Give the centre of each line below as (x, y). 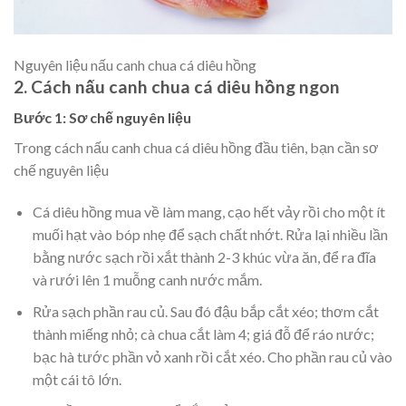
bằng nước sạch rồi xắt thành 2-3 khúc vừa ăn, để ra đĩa (204, 257)
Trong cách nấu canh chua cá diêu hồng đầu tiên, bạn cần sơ (196, 148)
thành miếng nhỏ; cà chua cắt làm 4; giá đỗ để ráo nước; (203, 333)
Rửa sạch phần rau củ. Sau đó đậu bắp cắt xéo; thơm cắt (205, 311)
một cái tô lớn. (77, 379)
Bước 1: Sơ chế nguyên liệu (102, 118)
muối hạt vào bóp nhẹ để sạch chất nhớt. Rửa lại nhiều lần (210, 235)
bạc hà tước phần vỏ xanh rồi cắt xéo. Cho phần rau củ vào (212, 356)
